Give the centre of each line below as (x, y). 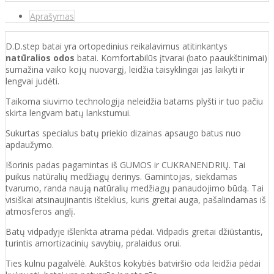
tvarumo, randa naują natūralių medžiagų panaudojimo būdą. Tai (135, 188)
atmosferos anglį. (40, 211)
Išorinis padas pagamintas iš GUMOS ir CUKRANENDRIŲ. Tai (125, 165)
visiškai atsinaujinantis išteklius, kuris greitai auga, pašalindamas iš (136, 199)
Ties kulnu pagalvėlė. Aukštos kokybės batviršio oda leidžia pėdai (133, 263)
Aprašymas (52, 16)
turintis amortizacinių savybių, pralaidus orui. (93, 243)
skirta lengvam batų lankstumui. (68, 113)
